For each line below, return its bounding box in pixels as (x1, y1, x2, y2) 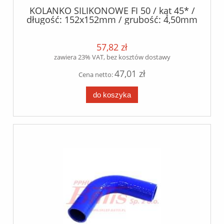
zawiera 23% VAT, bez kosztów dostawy (53, 52, 170, 61)
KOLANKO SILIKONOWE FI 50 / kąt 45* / (29, 4, 195, 16)
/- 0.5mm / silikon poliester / (52, 22, 172, 34)
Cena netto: (78, 69, 114, 79)
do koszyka (93, 90, 131, 99)
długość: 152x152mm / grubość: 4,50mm (26, 13, 197, 25)
